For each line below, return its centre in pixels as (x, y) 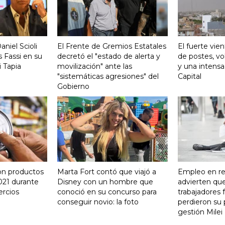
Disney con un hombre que (105, 182)
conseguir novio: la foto (98, 202)
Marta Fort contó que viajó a (107, 172)
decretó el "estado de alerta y (109, 56)
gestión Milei (200, 212)
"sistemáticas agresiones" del (108, 76)
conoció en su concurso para (107, 192)
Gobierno (73, 86)
